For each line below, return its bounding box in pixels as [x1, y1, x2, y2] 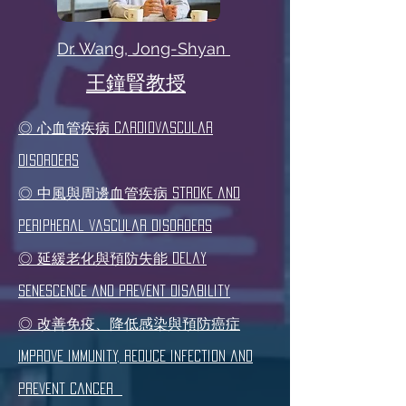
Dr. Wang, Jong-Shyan [57, 39, 230, 58]
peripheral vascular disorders [18, 219, 212, 231]
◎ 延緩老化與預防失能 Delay [18, 252, 207, 264]
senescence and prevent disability [18, 285, 230, 296]
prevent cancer [18, 382, 122, 394]
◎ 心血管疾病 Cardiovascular [18, 121, 213, 133]
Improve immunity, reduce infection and [18, 350, 253, 362]
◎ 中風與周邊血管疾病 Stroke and [18, 187, 240, 198]
